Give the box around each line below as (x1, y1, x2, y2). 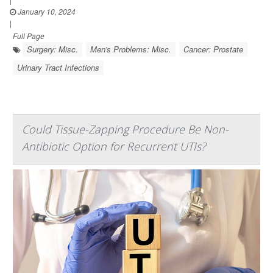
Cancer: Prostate (183, 43, 243, 55)
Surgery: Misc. (27, 43, 78, 55)
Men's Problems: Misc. (90, 43, 171, 55)
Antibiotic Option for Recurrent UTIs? (22, 139, 206, 154)
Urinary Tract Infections (17, 62, 99, 74)
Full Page (13, 30, 44, 41)
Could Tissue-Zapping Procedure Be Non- (22, 122, 229, 137)
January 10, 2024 (16, 6, 76, 17)
